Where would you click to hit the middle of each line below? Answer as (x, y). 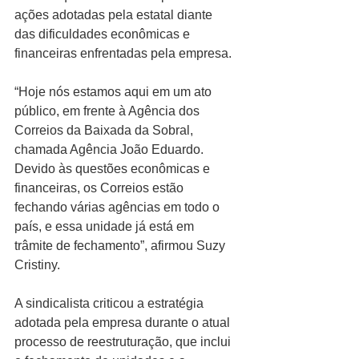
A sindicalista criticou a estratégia (111, 303)
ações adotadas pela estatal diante (115, 14)
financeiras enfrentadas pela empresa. (123, 53)
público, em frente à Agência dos (109, 111)
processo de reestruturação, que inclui (124, 341)
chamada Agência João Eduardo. (111, 149)
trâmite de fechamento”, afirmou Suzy (121, 245)
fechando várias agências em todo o (119, 207)
